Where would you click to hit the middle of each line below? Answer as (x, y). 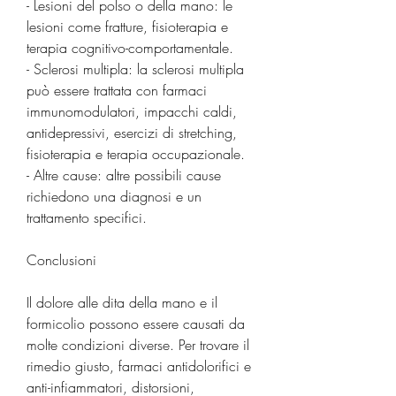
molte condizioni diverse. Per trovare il (138, 344)
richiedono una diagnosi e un (114, 196)
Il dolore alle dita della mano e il (122, 302)
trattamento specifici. (87, 217)
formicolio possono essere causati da (136, 323)
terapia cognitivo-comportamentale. (130, 47)
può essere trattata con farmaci (117, 90)
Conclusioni (61, 259)
